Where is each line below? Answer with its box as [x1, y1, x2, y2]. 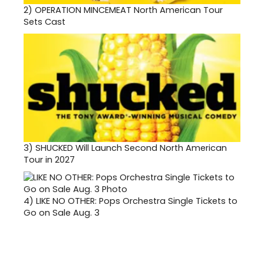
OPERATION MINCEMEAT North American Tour [35, 4, 223, 16]
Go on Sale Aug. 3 [24, 207, 100, 219]
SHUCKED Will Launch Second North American [35, 142, 227, 154]
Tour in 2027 [24, 154, 75, 166]
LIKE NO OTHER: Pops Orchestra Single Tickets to [36, 195, 237, 207]
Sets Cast [24, 16, 65, 28]
